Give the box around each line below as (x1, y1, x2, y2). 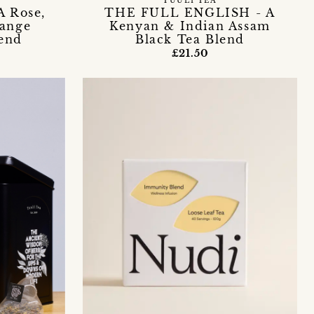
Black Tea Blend (135, 32, 245, 46)
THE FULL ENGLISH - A (104, 5, 275, 20)
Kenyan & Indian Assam (109, 18, 271, 33)
